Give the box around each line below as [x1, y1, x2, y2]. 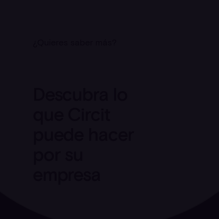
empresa [32, 163, 101, 186]
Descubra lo [32, 83, 128, 106]
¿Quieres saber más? [32, 37, 117, 48]
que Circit [32, 103, 110, 126]
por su [32, 143, 84, 166]
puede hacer [32, 123, 134, 146]
